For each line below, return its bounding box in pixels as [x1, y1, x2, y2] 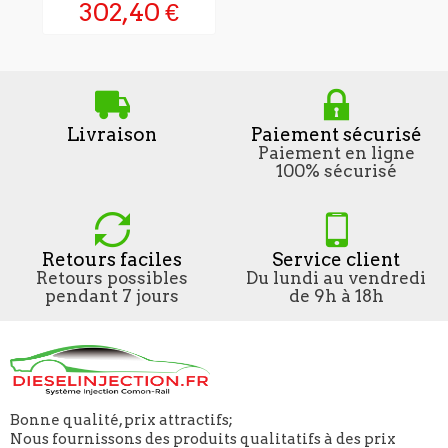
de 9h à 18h [288, 285, 384, 306]
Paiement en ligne [257, 142, 415, 163]
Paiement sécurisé [250, 122, 422, 146]
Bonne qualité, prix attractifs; [10, 410, 233, 429]
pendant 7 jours [45, 285, 179, 306]
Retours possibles [36, 267, 188, 288]
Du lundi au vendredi [246, 267, 426, 288]
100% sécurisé [275, 160, 397, 181]
